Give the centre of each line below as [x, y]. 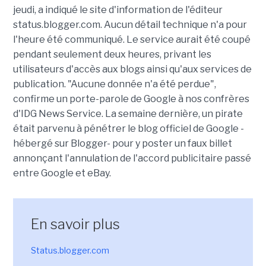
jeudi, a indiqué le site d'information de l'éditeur [118, 10]
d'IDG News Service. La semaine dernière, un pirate [128, 114]
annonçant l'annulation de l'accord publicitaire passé [132, 158]
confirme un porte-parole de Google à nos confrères [131, 99]
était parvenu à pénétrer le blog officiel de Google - [128, 129]
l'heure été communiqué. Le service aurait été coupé [132, 39]
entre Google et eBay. [62, 173]
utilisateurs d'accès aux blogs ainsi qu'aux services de [132, 69]
